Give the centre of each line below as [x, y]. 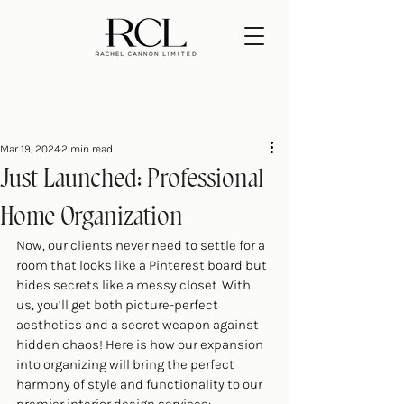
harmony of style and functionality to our [141, 384]
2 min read [87, 149]
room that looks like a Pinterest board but [143, 265]
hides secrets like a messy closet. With [135, 285]
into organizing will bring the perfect [127, 364]
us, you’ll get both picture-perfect [119, 305]
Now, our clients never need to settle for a [142, 245]
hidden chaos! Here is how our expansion [141, 344]
